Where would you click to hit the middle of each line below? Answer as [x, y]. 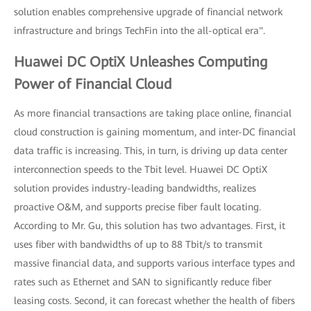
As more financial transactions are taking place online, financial [153, 113]
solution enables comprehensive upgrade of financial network [148, 11]
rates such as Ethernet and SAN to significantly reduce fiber [143, 281]
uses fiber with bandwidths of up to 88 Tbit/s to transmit [138, 244]
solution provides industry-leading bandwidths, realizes [135, 188]
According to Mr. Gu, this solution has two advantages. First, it [150, 225]
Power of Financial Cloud [93, 84]
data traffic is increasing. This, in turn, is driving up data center [151, 150]
